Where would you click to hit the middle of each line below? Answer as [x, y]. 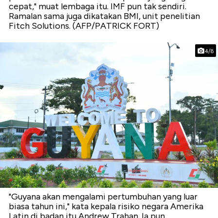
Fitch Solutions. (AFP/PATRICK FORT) [84, 26]
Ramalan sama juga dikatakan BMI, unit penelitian [104, 16]
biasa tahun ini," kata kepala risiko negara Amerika [106, 206]
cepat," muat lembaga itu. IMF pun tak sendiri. [98, 7]
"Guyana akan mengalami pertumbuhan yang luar [103, 196]
